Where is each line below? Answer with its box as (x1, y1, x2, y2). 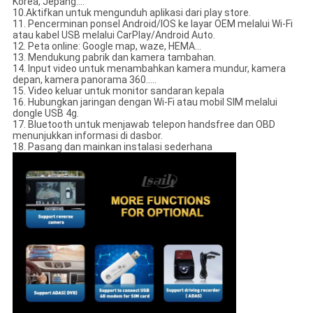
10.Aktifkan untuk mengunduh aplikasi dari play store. (12, 7, 251, 19)
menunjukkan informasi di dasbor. (12, 130, 163, 142)
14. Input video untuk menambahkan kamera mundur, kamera (12, 63, 286, 75)
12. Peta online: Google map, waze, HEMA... (12, 41, 201, 52)
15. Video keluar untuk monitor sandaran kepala (12, 85, 224, 97)
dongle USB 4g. (12, 108, 79, 119)
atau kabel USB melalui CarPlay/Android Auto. (12, 29, 215, 41)
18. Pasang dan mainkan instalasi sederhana (12, 141, 212, 153)
